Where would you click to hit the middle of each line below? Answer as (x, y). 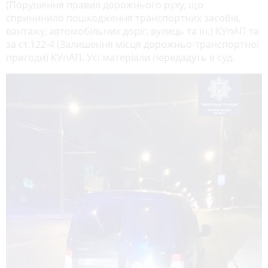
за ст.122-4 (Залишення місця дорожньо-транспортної (133, 45)
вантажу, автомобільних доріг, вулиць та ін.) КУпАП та (133, 31)
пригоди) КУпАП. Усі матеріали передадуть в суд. (120, 58)
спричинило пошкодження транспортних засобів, (124, 18)
